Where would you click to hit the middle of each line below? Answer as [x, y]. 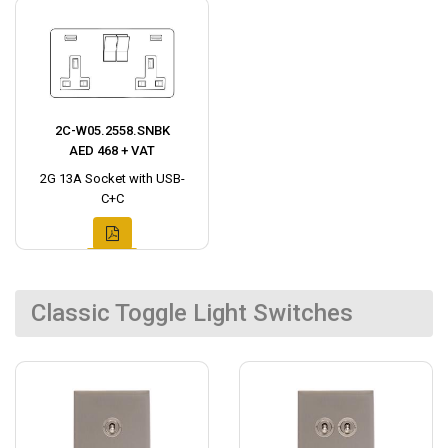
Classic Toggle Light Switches [192, 313]
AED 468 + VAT [112, 150]
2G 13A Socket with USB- [112, 178]
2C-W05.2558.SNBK [112, 130]
